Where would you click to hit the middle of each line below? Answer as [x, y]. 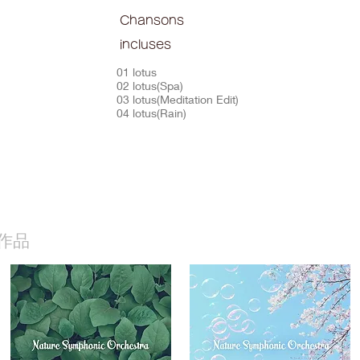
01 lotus [137, 72]
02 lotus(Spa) [150, 86]
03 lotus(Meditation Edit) [178, 99]
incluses [145, 45]
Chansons [152, 20]
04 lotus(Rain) [151, 113]
